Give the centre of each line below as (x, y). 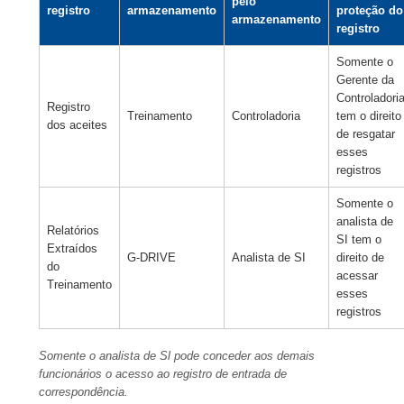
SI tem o (358, 240)
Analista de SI (268, 258)
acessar (357, 276)
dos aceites (77, 125)
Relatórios (73, 231)
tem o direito (368, 116)
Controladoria (266, 116)
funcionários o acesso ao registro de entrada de (162, 374)
